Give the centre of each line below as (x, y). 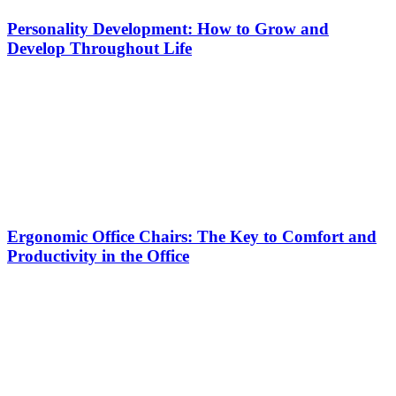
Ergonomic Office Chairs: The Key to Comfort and (192, 237)
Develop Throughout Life (99, 48)
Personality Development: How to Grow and (168, 28)
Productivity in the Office (98, 256)
